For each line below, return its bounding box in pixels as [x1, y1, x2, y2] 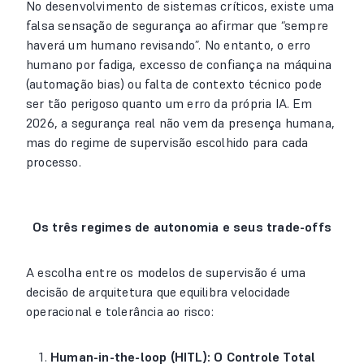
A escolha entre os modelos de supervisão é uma [26, 264, 306, 280]
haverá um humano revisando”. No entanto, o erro [26, 37, 311, 53]
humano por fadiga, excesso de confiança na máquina [26, 56, 332, 72]
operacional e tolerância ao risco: [26, 303, 214, 319]
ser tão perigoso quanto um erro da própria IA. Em [26, 95, 312, 111]
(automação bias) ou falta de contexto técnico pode [26, 76, 323, 92]
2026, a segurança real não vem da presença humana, [26, 115, 336, 131]
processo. [26, 154, 81, 170]
